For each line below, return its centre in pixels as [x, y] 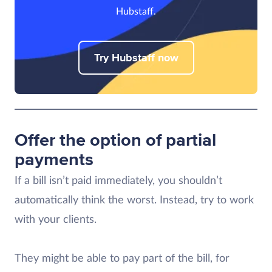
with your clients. [56, 219]
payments [54, 159]
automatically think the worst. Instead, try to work [134, 200]
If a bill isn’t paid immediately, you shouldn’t [118, 181]
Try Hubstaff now [136, 57]
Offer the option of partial [115, 140]
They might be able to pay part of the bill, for [122, 258]
